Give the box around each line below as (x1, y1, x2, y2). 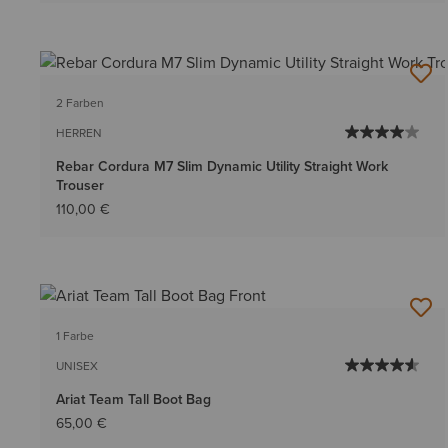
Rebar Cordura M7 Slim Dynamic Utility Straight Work (56, 155, 388, 177)
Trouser (56, 174, 104, 196)
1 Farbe (56, 326, 94, 345)
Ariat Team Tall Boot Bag (56, 388, 211, 410)
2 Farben (56, 93, 104, 112)
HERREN (56, 123, 102, 142)
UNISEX (56, 356, 98, 375)
